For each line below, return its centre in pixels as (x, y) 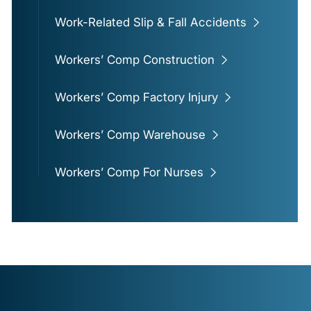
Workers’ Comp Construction (134, 60)
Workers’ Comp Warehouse (130, 135)
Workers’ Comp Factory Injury (136, 98)
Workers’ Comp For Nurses (129, 173)
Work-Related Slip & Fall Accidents (150, 23)
